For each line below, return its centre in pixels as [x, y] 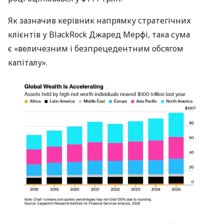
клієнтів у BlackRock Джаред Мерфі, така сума [99, 35]
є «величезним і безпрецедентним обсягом [96, 49]
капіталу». [28, 63]
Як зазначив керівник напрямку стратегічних [99, 21]
